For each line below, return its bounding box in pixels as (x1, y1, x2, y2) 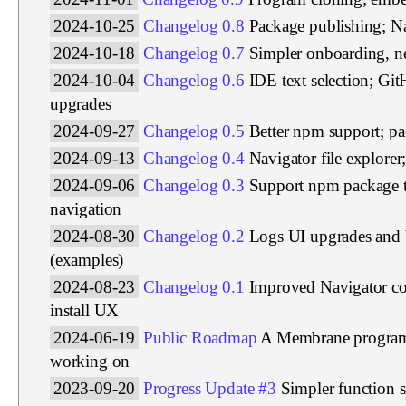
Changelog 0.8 (143, 15, 245, 35)
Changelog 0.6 (143, 70, 245, 90)
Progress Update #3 (143, 378, 276, 398)
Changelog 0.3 (143, 175, 245, 195)
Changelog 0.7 (143, 43, 245, 63)
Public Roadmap (143, 327, 257, 347)
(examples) (50, 249, 124, 269)
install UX (50, 300, 120, 320)
